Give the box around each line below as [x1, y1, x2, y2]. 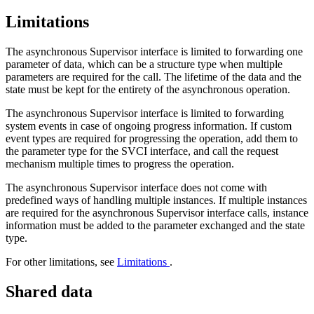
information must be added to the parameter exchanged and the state [6, 219, 305, 231]
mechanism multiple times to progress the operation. [6, 157, 234, 170]
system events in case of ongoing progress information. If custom [6, 119, 292, 132]
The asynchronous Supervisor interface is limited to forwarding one [6, 45, 303, 57]
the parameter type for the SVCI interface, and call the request [6, 144, 278, 157]
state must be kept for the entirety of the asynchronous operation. [6, 83, 290, 95]
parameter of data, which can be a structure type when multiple [6, 57, 282, 70]
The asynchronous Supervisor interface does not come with [6, 181, 267, 193]
